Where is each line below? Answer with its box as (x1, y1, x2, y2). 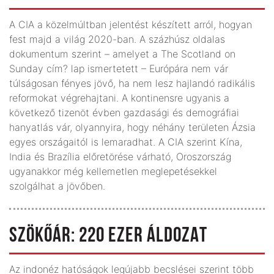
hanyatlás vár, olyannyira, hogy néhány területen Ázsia (9, 120, 256, 133)
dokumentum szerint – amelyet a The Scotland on (9, 47, 235, 60)
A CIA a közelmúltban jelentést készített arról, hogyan (9, 18, 252, 31)
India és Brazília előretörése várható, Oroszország (9, 150, 231, 163)
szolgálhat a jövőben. (9, 179, 105, 192)
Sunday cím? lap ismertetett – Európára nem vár (9, 62, 228, 75)
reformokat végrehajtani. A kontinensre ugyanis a (9, 91, 229, 104)
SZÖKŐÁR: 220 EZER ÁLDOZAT (9, 225, 207, 247)
